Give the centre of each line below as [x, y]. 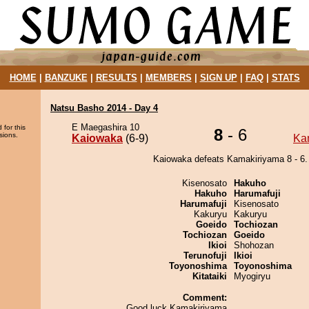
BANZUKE [66, 78]
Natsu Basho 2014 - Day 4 [104, 108]
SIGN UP [218, 78]
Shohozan [254, 245]
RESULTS [116, 78]
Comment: [205, 298]
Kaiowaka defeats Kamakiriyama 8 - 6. [230, 159]
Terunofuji [205, 256]
